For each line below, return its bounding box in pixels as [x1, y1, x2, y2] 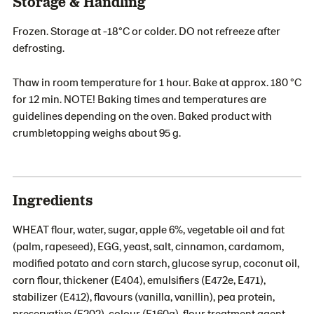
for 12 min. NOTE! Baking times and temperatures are [13, 92, 266, 105]
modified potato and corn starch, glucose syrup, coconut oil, [13, 256, 299, 269]
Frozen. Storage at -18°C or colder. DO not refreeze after [13, 24, 280, 37]
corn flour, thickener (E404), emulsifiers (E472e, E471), [13, 273, 266, 286]
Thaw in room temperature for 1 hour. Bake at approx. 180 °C [13, 75, 301, 88]
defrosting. [13, 41, 64, 54]
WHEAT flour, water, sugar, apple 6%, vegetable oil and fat [13, 222, 285, 235]
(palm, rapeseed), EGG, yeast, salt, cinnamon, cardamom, [13, 239, 284, 252]
